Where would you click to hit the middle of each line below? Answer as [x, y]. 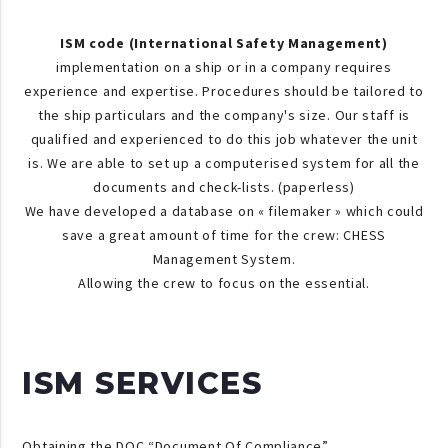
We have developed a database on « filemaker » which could [224, 211]
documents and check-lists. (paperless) [224, 187]
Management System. [224, 259]
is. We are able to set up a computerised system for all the [224, 163]
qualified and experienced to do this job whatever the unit [224, 139]
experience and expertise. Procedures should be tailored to [224, 91]
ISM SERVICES [142, 383]
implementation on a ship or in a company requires [224, 67]
